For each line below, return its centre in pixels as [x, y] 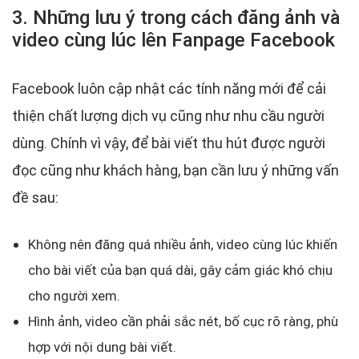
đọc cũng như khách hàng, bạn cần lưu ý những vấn [175, 171]
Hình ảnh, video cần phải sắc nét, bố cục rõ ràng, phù [183, 322]
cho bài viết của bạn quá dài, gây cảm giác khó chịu [180, 270]
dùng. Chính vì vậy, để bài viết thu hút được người [169, 143]
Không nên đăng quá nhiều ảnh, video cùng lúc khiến [183, 245]
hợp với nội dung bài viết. [102, 347]
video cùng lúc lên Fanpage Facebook [173, 40]
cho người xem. [74, 296]
